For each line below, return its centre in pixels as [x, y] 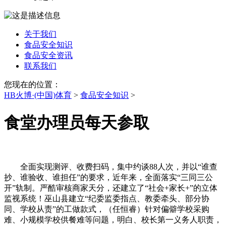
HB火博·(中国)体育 [38, 95]
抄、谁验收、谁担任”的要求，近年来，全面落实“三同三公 [108, 178]
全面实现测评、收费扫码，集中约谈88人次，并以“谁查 [111, 167]
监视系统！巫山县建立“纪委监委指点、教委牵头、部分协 [107, 199]
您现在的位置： [32, 85]
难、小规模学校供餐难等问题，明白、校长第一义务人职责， [113, 220]
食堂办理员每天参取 [77, 122]
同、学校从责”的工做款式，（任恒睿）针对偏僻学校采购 [107, 209]
